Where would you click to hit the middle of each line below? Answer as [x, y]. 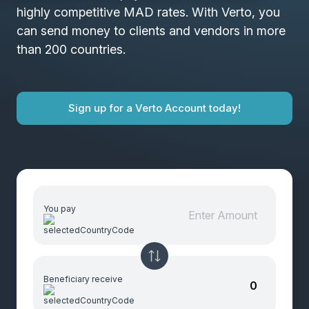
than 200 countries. [71, 49]
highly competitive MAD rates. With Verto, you [148, 12]
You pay [60, 208]
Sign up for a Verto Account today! [154, 108]
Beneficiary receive [83, 279]
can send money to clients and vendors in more [151, 31]
